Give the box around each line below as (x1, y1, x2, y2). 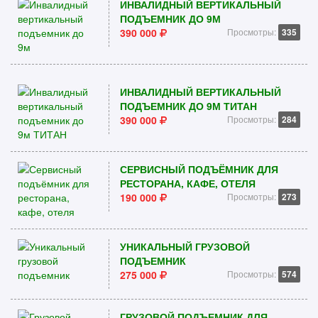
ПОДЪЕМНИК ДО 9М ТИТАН (119, 99, 257, 113)
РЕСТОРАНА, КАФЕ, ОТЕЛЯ (119, 176, 256, 190)
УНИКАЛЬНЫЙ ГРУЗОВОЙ (119, 239, 250, 253)
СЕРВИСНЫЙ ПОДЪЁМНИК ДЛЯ (119, 162, 278, 176)
